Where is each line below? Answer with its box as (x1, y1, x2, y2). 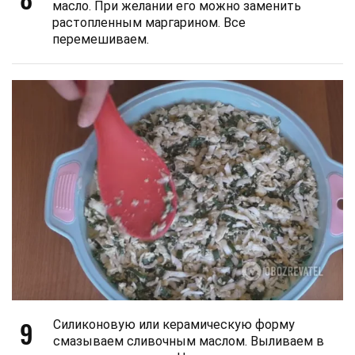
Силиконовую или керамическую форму (53, 317, 295, 333)
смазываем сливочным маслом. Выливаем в (53, 334, 324, 349)
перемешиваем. (52, 31, 149, 47)
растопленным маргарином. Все (52, 14, 246, 30)
